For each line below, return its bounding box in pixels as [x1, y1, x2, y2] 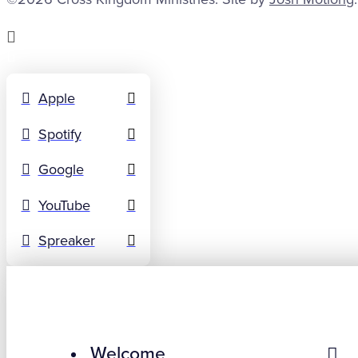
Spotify [38, 125, 82, 143]
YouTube [38, 196, 90, 214]
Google [38, 161, 84, 179]
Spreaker [38, 232, 95, 250]
